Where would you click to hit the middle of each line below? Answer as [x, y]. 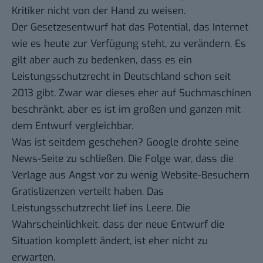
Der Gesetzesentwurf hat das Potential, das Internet [130, 28]
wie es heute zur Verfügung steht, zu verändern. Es [129, 44]
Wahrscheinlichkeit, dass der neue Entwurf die [118, 225]
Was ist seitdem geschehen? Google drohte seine [125, 143]
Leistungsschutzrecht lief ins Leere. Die [101, 208]
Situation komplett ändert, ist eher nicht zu [110, 241]
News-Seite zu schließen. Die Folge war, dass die [123, 159]
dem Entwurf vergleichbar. [73, 126]
